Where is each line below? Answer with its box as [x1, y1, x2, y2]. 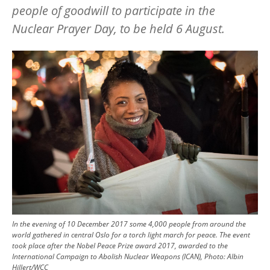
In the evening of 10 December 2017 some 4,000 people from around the [12, 219, 246, 230]
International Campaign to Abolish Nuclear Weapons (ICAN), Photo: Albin [12, 251, 243, 262]
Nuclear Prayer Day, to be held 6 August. [12, 20, 225, 37]
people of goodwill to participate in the [12, 2, 215, 19]
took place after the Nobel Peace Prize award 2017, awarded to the [12, 240, 228, 251]
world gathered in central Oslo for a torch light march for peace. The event [12, 230, 250, 240]
